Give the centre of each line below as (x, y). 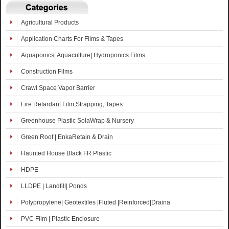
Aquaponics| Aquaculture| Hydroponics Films (83, 55)
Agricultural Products (50, 22)
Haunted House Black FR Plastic (66, 153)
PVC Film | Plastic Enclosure (60, 219)
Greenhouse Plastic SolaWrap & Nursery (77, 121)
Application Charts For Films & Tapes (72, 39)
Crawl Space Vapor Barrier (58, 88)
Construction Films (47, 72)
